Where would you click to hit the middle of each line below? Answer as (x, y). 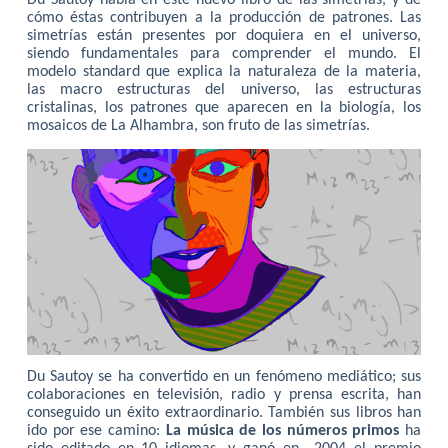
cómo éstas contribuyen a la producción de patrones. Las (224, 18)
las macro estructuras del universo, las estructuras (224, 90)
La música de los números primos (282, 431)
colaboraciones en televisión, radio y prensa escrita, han (224, 395)
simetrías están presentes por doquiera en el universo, (224, 36)
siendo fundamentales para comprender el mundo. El (224, 54)
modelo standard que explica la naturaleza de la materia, (224, 72)
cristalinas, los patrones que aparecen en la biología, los (224, 108)
